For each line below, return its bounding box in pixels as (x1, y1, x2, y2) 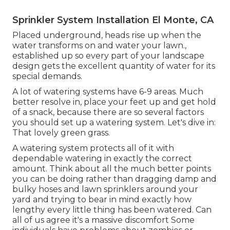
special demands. (12, 71, 82, 82)
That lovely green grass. (12, 128, 110, 138)
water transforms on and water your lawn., (12, 41, 186, 51)
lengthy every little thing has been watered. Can (12, 205, 212, 215)
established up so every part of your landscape (12, 51, 204, 61)
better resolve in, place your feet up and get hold (12, 97, 216, 107)
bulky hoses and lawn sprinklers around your (12, 184, 198, 195)
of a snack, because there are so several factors (12, 107, 204, 118)
